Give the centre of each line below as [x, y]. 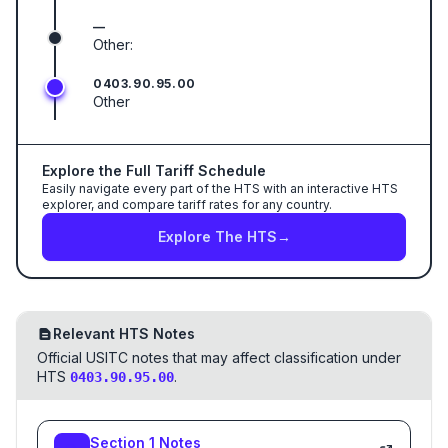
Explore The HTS [217, 236]
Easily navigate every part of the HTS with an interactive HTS [220, 188]
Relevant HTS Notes [124, 333]
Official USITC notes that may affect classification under [219, 357]
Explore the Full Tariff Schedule [154, 170]
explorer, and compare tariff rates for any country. [187, 204]
